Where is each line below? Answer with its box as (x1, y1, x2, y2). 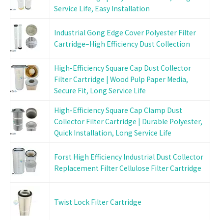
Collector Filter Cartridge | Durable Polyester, (54, 116, 202, 126)
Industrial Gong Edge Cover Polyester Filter (54, 27, 196, 37)
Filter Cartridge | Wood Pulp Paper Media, (54, 74, 188, 84)
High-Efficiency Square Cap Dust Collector (54, 63, 191, 73)
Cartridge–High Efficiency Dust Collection (54, 39, 190, 49)
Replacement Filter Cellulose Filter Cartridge (54, 163, 201, 173)
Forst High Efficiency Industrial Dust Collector (54, 152, 203, 162)
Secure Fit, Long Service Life (54, 85, 146, 95)
